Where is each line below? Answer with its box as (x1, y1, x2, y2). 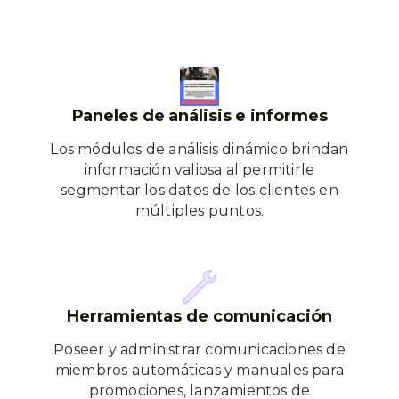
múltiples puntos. (134, 202, 265, 219)
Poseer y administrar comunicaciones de (53, 341, 346, 358)
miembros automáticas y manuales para (54, 362, 345, 379)
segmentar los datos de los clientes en (61, 182, 338, 199)
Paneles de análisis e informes (71, 106, 328, 126)
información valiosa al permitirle (84, 161, 315, 178)
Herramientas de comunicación (67, 306, 332, 326)
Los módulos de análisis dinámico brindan (50, 141, 349, 158)
